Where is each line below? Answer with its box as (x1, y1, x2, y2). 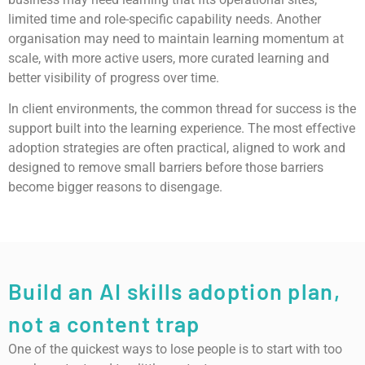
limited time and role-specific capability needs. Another (8, 11, 321, 27)
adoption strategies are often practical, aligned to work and (8, 140, 345, 156)
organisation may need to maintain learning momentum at (8, 30, 344, 46)
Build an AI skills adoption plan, (8, 277, 341, 304)
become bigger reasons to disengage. (8, 179, 222, 196)
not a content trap (8, 310, 200, 336)
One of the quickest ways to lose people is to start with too (8, 341, 342, 357)
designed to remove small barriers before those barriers (8, 160, 323, 176)
